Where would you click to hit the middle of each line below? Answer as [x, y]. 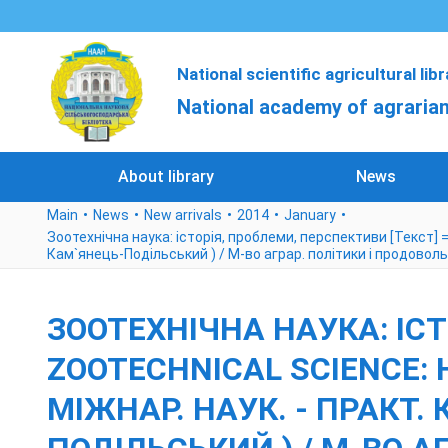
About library [165, 176]
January [310, 215]
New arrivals [183, 215]
